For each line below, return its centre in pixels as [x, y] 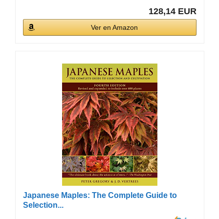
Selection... [43, 205]
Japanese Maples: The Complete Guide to [100, 195]
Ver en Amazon [115, 27]
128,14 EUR [173, 11]
